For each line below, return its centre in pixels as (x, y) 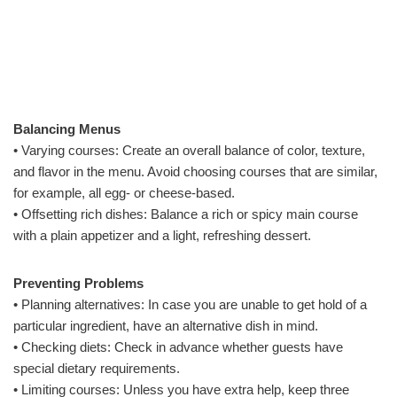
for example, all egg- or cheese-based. (124, 193)
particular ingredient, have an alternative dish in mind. (166, 326)
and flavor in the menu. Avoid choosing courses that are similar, (195, 171)
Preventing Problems (78, 283)
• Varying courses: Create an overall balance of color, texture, (189, 150)
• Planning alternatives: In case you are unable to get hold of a (190, 304)
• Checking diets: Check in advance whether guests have (178, 347)
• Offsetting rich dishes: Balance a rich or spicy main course (186, 214)
